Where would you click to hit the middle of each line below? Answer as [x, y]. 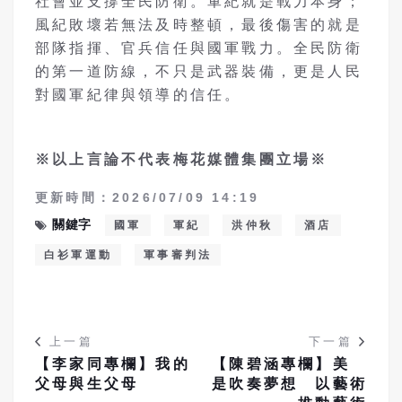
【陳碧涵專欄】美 [289, 363]
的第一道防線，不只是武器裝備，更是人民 [199, 71]
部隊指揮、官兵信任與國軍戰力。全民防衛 [199, 48]
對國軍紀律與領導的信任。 [139, 94]
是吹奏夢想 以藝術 [289, 383]
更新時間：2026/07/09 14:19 [148, 197]
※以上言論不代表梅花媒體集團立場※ [182, 159]
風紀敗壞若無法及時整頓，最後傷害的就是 [199, 24]
